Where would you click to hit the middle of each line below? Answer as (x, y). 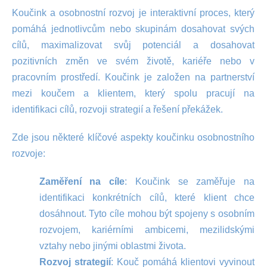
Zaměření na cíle (82, 181)
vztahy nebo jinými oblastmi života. (112, 246)
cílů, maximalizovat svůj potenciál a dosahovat (133, 45)
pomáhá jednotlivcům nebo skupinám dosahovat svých (133, 29)
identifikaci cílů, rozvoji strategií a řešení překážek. (117, 109)
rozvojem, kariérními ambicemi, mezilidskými (147, 230)
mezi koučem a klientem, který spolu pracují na (133, 93)
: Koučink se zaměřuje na (190, 181)
